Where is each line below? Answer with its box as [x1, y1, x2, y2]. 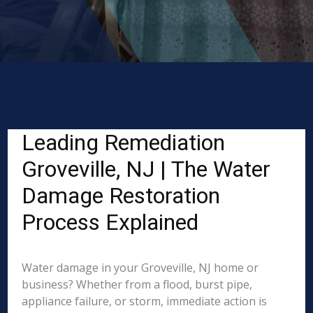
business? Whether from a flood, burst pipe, [22, 277, 253, 292]
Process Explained [22, 209, 199, 235]
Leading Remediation [22, 129, 226, 156]
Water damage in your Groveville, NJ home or [22, 260, 259, 275]
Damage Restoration [22, 182, 221, 209]
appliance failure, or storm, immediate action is [22, 293, 268, 309]
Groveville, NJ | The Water [22, 156, 271, 182]
